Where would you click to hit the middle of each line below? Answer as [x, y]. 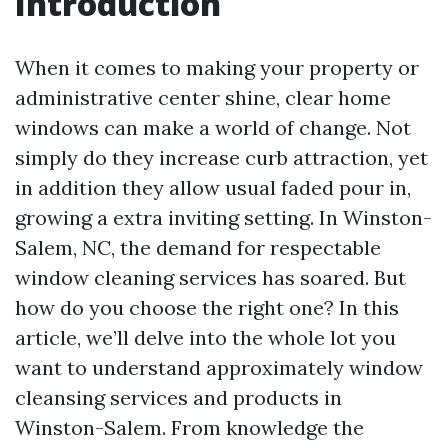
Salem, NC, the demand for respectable [198, 247]
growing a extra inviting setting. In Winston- [223, 217]
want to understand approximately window [219, 367]
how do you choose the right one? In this [207, 307]
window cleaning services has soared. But [210, 277]
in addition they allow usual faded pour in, [213, 187]
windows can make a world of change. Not [213, 127]
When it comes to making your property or [217, 67]
